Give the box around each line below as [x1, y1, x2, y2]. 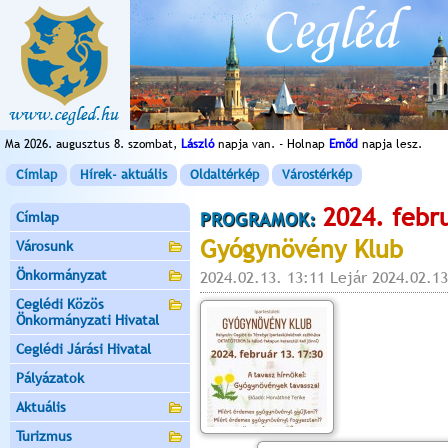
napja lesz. [358, 137, 422, 151]
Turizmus [16, 428, 72, 444]
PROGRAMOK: [200, 209, 317, 230]
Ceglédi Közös [16, 296, 104, 312]
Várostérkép [282, 167, 352, 182]
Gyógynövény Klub [200, 235, 403, 263]
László [181, 137, 214, 151]
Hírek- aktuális [80, 167, 167, 182]
